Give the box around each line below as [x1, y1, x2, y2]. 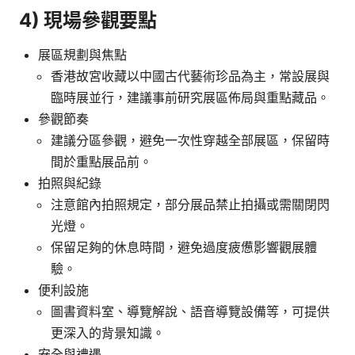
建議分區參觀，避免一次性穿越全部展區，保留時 [51, 132, 330, 148]
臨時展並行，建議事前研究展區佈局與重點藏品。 [51, 89, 330, 105]
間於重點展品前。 [51, 153, 152, 170]
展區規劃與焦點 [38, 46, 127, 63]
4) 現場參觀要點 [19, 8, 157, 32]
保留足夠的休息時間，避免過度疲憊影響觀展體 [51, 239, 317, 255]
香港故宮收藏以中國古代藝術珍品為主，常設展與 [51, 67, 330, 84]
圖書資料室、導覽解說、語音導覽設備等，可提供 [51, 303, 330, 319]
